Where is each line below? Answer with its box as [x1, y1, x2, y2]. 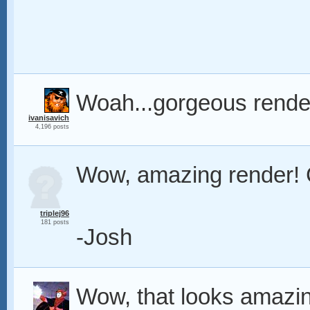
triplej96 [40, 209, 69, 217]
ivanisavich [28, 113, 69, 122]
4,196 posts [35, 123, 69, 130]
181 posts [41, 219, 69, 226]
